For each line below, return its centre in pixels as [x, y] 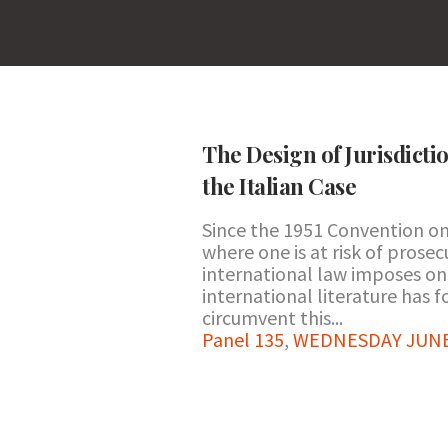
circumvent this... [272, 317]
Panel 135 [243, 339]
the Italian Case [279, 186]
